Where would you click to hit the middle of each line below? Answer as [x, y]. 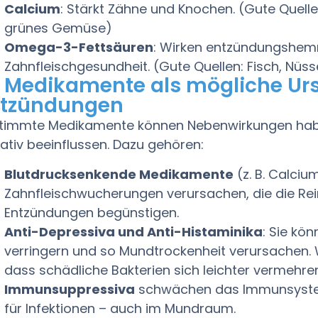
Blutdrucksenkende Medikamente [119, 174]
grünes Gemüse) [59, 28]
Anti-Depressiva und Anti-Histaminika [134, 231]
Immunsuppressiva [70, 289]
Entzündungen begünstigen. [92, 212]
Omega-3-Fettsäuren [79, 48]
